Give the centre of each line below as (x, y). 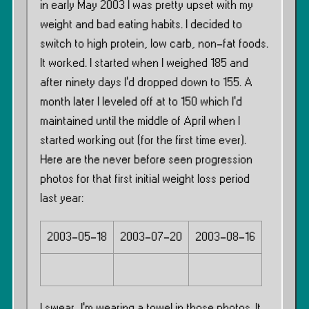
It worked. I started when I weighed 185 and (144, 63)
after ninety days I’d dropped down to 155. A (146, 83)
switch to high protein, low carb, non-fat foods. (154, 44)
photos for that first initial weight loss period (145, 179)
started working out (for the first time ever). (143, 141)
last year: (62, 199)
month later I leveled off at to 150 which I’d (141, 102)
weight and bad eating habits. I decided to (141, 25)
